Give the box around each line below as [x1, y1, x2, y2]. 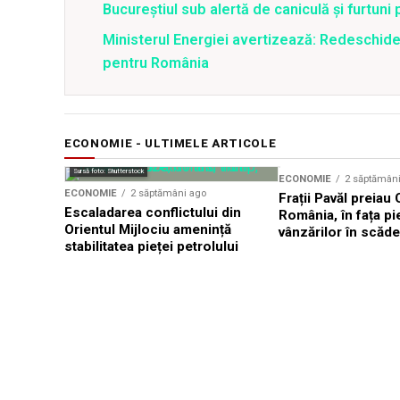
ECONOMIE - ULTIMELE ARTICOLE [64, 137, 277, 150]
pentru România [103, 54, 209, 71]
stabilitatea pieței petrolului [64, 238, 238, 254]
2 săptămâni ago [130, 187, 206, 199]
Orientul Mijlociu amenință [64, 221, 231, 237]
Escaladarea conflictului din [64, 204, 241, 221]
